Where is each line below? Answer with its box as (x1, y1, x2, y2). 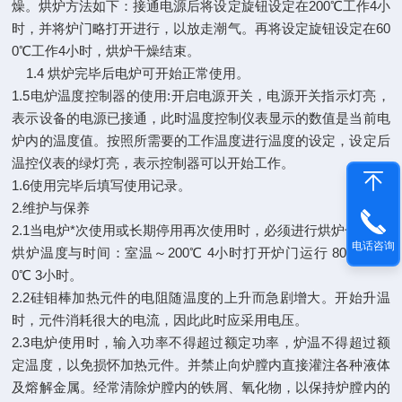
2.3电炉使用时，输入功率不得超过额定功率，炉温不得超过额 (12, 335, 390, 350)
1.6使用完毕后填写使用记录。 (12, 178, 196, 193)
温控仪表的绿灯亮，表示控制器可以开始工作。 (12, 155, 299, 170)
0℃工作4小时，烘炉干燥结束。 (12, 43, 201, 58)
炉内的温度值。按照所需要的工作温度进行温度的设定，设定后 (12, 133, 390, 148)
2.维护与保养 (12, 200, 94, 215)
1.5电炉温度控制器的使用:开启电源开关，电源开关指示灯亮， (12, 88, 390, 103)
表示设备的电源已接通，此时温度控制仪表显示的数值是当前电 (12, 110, 390, 126)
